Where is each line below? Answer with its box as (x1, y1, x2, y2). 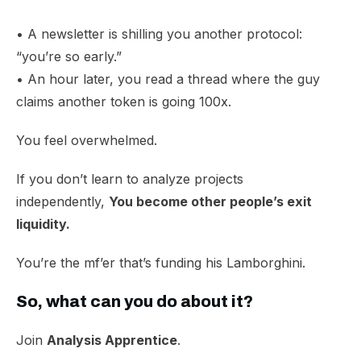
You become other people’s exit (109, 193, 312, 210)
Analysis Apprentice (47, 332, 177, 348)
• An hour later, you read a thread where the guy (16, 71, 320, 87)
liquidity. (16, 216, 70, 232)
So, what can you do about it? (16, 293, 253, 310)
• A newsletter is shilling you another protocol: (16, 26, 302, 42)
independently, (16, 193, 109, 210)
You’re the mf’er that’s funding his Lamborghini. (16, 255, 305, 271)
